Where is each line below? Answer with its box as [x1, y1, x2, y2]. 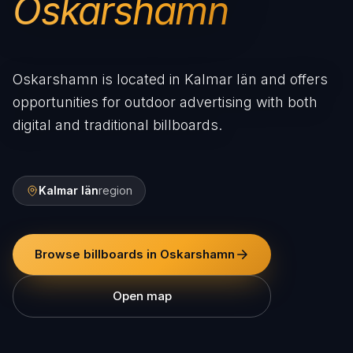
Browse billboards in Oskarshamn [35, 247, 235, 262]
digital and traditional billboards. [13, 117, 222, 134]
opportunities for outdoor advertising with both [13, 94, 318, 111]
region [98, 184, 132, 198]
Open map [112, 288, 172, 304]
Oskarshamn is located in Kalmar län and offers [13, 71, 328, 88]
